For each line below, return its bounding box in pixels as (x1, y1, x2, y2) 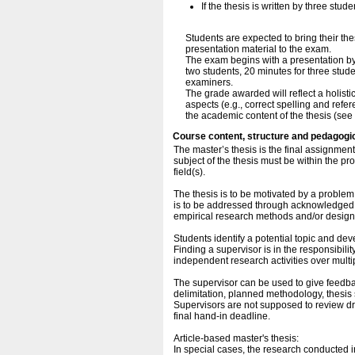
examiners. (185, 77, 233, 88)
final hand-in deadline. (174, 311, 275, 322)
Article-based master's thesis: (174, 333, 299, 344)
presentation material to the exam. (185, 44, 331, 55)
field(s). (174, 166, 205, 177)
